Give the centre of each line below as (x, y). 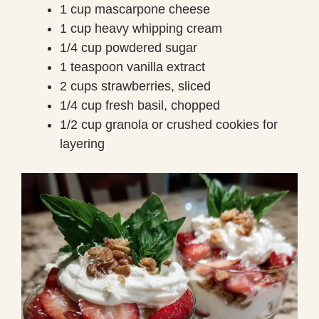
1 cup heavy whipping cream (141, 28)
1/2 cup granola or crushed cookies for (169, 124)
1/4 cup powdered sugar (129, 47)
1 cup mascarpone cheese (135, 9)
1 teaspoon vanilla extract (132, 67)
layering (82, 143)
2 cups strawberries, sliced (135, 86)
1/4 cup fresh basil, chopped (140, 105)
